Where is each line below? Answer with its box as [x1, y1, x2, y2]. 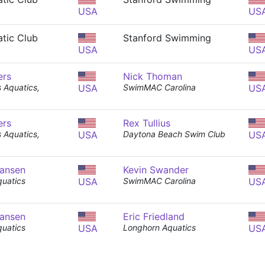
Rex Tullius [123, 117, 170, 129]
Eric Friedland [123, 211, 185, 222]
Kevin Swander [123, 164, 189, 176]
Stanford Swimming [123, 32, 211, 44]
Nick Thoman [123, 70, 182, 82]
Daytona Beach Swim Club [123, 129, 225, 139]
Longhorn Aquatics [123, 222, 196, 232]
